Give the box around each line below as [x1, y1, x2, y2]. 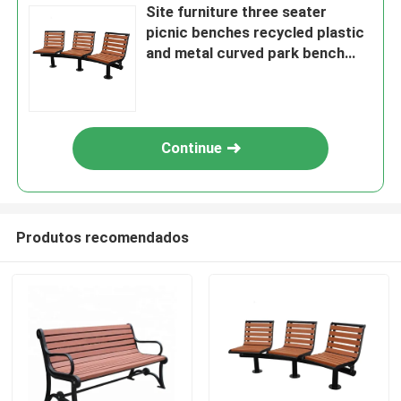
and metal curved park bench [146, 44, 346, 63]
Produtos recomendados [15, 227, 189, 246]
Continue [161, 139, 223, 158]
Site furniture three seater [146, 3, 328, 21]
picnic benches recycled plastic [146, 23, 365, 42]
